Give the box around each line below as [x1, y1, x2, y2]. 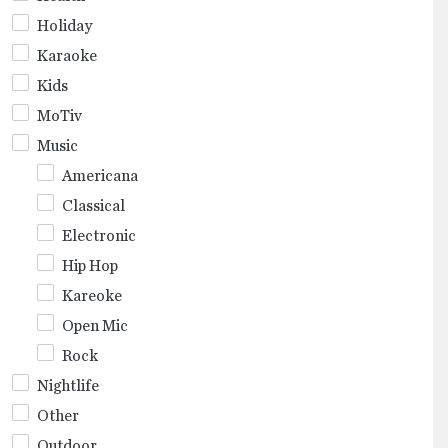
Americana [62, 167, 138, 184]
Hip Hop [62, 257, 118, 274]
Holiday [37, 17, 92, 34]
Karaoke [37, 47, 97, 64]
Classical [62, 197, 125, 214]
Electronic [62, 227, 136, 244]
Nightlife [37, 377, 99, 394]
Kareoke [62, 287, 122, 304]
